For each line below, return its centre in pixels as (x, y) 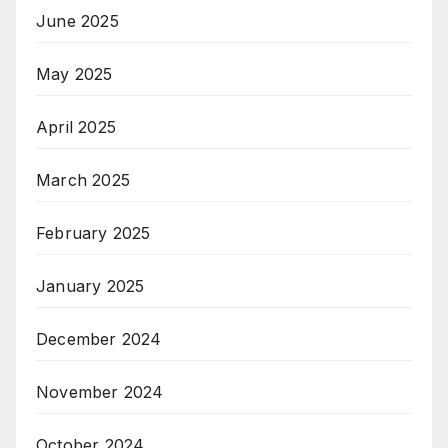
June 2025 (77, 21)
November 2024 (100, 392)
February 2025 (93, 233)
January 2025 (90, 286)
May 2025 (74, 74)
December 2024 (99, 339)
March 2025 (83, 180)
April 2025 (76, 127)
